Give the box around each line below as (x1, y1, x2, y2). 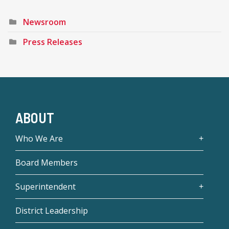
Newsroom (23, 16, 66, 28)
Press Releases (23, 36, 82, 48)
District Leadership (15, 204, 88, 216)
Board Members (15, 156, 78, 168)
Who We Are (15, 132, 63, 144)
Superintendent (15, 180, 76, 192)
